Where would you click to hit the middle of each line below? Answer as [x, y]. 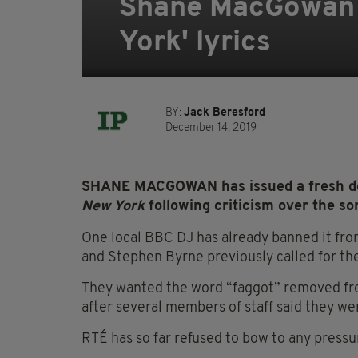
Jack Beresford [225, 113]
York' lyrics [195, 44]
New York [113, 207]
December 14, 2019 [211, 129]
